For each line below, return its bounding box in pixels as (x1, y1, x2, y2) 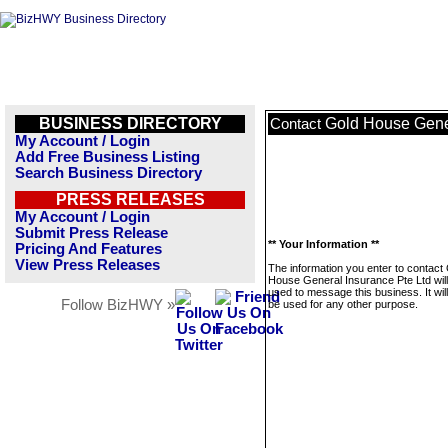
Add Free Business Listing (15, 149, 200, 165)
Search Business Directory (15, 165, 202, 181)
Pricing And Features (15, 241, 162, 257)
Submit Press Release (15, 225, 168, 241)
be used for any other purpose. (268, 298, 418, 310)
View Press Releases (15, 257, 160, 273)
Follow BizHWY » (61, 297, 175, 313)
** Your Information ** (268, 238, 379, 250)
